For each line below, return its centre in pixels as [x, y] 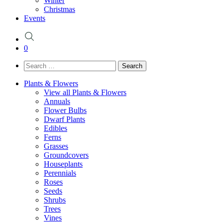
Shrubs [55, 200]
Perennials [60, 173]
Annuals [57, 102]
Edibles [56, 128]
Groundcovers [66, 155]
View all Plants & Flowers [85, 93]
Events [35, 18]
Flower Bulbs [65, 111]
